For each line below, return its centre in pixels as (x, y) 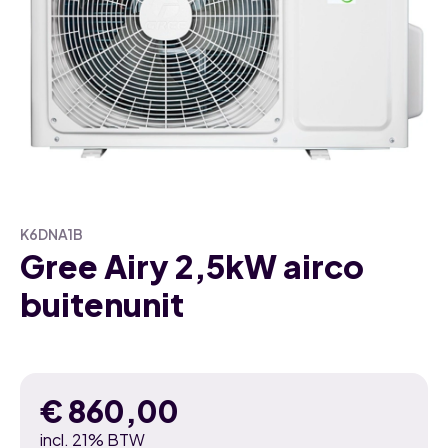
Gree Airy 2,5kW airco (192, 266)
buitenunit (102, 304)
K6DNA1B (51, 234)
